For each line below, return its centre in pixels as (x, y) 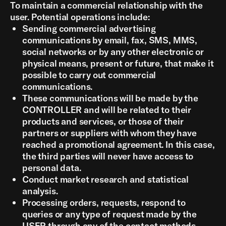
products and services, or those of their (103, 121)
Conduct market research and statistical (105, 179)
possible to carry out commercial (89, 75)
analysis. (40, 191)
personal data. (52, 168)
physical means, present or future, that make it (118, 63)
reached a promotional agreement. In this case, (119, 145)
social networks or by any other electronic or (113, 52)
